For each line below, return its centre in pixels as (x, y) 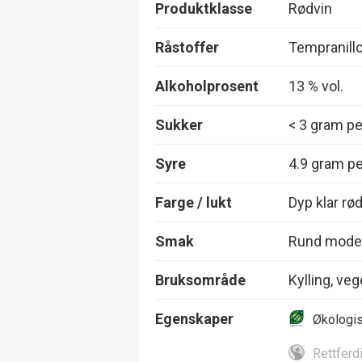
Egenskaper (194, 318)
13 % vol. (316, 86)
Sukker (179, 124)
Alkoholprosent (207, 86)
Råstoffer (187, 47)
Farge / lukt (194, 202)
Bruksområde (200, 280)
